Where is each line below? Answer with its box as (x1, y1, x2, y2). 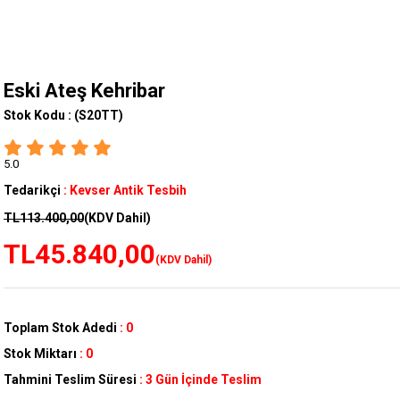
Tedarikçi (4, 183, 61, 198)
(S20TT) (74, 108, 123, 123)
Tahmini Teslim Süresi (4, 372, 137, 387)
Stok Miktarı (4, 346, 77, 362)
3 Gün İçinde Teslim (146, 372, 262, 387)
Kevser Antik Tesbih (70, 183, 187, 198)
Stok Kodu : (4, 108, 74, 123)
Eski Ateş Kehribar (4, 79, 165, 103)
